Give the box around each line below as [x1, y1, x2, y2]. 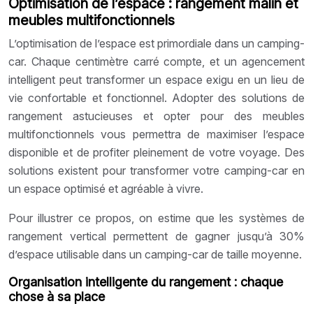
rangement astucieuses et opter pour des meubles [8, 108, 305, 123]
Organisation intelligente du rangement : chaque [8, 274, 283, 289]
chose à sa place [8, 289, 105, 304]
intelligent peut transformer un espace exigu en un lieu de [8, 72, 305, 87]
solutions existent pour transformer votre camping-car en [8, 163, 305, 177]
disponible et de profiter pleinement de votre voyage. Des [8, 145, 305, 159]
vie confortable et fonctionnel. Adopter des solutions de [8, 90, 305, 105]
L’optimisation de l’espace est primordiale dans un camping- [8, 36, 305, 50]
